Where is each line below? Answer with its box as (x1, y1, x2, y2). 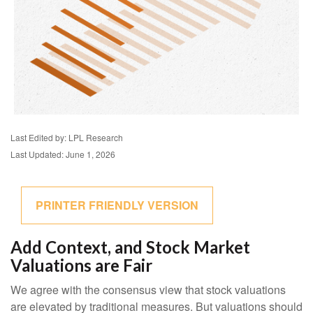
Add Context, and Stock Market (10, 237, 250, 257)
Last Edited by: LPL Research (10, 131, 123, 143)
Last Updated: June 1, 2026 (10, 148, 115, 160)
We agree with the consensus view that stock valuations (10, 282, 286, 298)
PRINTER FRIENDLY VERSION (36, 197, 198, 213)
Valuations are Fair (10, 255, 152, 275)
